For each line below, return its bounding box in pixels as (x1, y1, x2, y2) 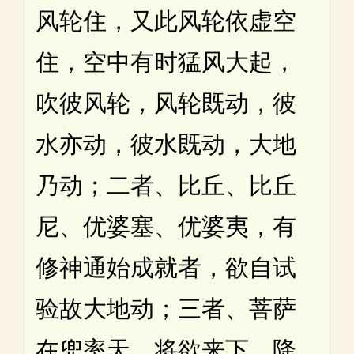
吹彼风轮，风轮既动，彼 (36, 89, 296, 116)
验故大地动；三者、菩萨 (36, 295, 296, 322)
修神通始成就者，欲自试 (36, 254, 296, 281)
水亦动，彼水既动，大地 (36, 130, 296, 157)
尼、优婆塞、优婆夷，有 (36, 213, 296, 239)
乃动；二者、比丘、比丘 (36, 171, 296, 198)
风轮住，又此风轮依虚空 (36, 7, 296, 34)
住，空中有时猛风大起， (36, 48, 296, 75)
